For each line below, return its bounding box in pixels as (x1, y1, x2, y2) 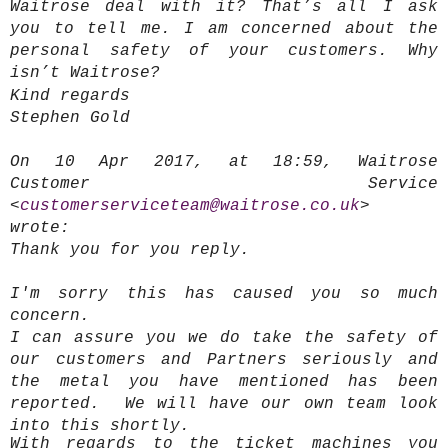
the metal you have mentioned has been (10, 373, 438, 392)
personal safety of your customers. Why (10, 42, 438, 61)
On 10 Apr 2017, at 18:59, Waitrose (10, 153, 438, 172)
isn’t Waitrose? (10, 64, 160, 83)
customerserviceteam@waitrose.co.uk (20, 197, 360, 216)
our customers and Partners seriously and (10, 351, 438, 370)
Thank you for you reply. (10, 241, 250, 260)
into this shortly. (10, 417, 210, 436)
